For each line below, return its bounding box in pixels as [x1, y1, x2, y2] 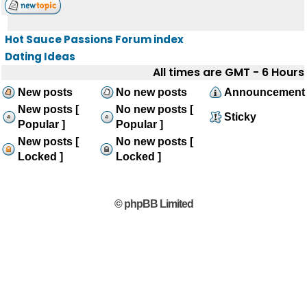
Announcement [224, 86, 305, 98]
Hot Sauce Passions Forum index [5, 32, 184, 47]
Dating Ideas [5, 49, 75, 64]
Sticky [224, 111, 256, 123]
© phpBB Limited [114, 198, 193, 210]
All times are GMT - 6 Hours [153, 64, 304, 80]
